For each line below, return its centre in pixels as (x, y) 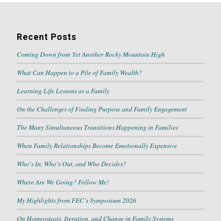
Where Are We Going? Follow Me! (63, 182)
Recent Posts (46, 37)
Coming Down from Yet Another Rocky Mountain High (91, 54)
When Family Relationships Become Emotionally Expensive (97, 145)
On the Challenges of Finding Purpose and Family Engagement (102, 109)
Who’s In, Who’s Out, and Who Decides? (71, 163)
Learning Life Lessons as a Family (63, 90)
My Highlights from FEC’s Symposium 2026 (76, 200)
